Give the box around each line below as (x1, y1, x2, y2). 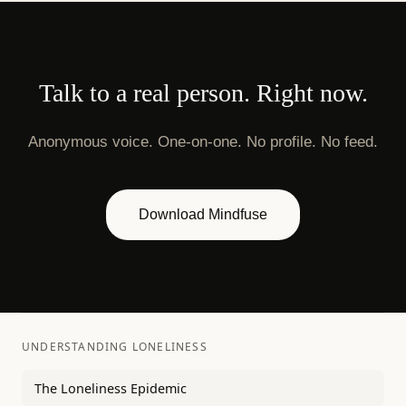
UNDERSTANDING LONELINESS (22, 339, 208, 354)
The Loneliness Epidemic (34, 380, 187, 397)
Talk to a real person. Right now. (38, 79, 368, 107)
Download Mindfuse (139, 207, 267, 222)
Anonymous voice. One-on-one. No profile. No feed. (28, 133, 378, 150)
